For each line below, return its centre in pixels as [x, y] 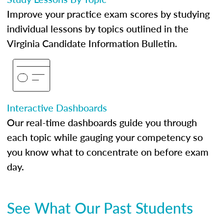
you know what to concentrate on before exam [108, 152]
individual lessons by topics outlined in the [98, 28]
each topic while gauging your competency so [105, 137]
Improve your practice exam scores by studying [108, 14]
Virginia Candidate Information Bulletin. [92, 43]
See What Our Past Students [100, 208]
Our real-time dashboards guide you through [102, 122]
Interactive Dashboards [57, 108]
